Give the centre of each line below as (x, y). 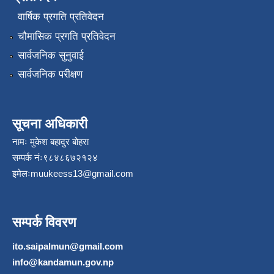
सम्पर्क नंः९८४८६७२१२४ (55, 158)
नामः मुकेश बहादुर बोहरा (50, 142)
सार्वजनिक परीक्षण (50, 75)
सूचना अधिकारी (50, 124)
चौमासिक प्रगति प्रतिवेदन (66, 36)
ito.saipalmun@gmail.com (68, 246)
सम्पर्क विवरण (44, 223)
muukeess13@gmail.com (82, 174)
